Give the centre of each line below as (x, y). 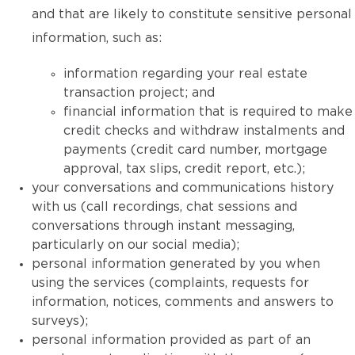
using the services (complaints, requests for (170, 283)
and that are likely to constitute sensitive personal (192, 14)
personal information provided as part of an (171, 340)
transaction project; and (139, 93)
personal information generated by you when (176, 264)
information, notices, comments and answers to (183, 302)
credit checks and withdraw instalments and (204, 131)
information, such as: (97, 38)
